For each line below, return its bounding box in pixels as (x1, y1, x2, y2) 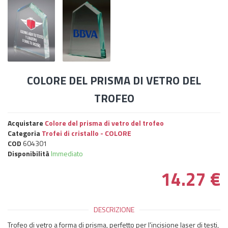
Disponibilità (8, 148, 49, 159)
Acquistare (8, 117, 45, 128)
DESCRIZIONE (94, 204, 134, 215)
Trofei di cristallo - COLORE (42, 127, 131, 138)
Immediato (51, 148, 83, 159)
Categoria (8, 127, 42, 138)
